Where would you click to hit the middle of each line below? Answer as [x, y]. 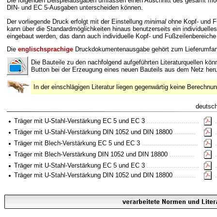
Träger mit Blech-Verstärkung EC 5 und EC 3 [78, 143]
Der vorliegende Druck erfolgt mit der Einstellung [76, 22]
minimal [155, 22]
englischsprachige [46, 49]
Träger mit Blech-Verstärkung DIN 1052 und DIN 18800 [92, 154]
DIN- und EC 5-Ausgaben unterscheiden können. [75, 8]
